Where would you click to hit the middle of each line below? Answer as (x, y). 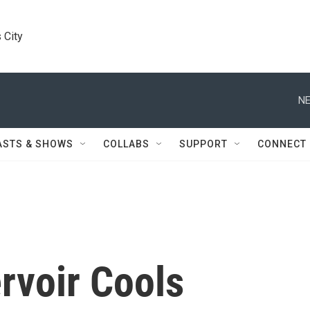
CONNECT (282, 144)
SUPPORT (203, 144)
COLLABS (126, 144)
